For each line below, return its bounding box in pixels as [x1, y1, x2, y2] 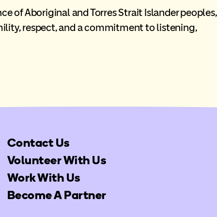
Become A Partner [7, 187, 107, 202]
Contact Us [7, 135, 70, 150]
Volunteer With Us [7, 153, 107, 167]
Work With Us [7, 170, 80, 185]
